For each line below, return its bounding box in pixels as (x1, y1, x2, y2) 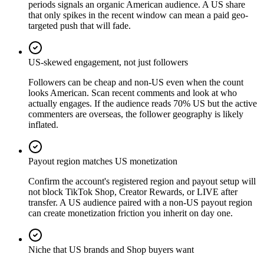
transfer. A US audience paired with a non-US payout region (28, 197, 252, 207)
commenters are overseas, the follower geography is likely (28, 108, 243, 119)
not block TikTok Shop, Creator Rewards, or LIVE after (28, 186, 237, 197)
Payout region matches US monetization (28, 156, 177, 166)
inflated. (28, 119, 58, 130)
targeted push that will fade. (28, 20, 131, 31)
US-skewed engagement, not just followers (28, 57, 188, 67)
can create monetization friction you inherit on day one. (28, 207, 233, 218)
